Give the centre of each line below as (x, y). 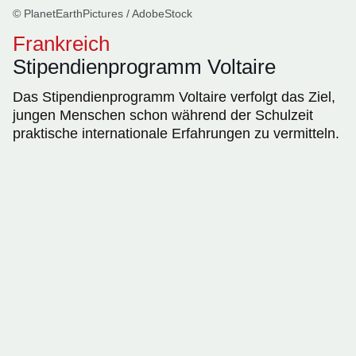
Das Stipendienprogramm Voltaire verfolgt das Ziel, (174, 97)
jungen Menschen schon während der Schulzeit (163, 116)
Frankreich (61, 44)
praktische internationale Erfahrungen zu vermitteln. (176, 134)
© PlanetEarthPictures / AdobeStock (103, 14)
